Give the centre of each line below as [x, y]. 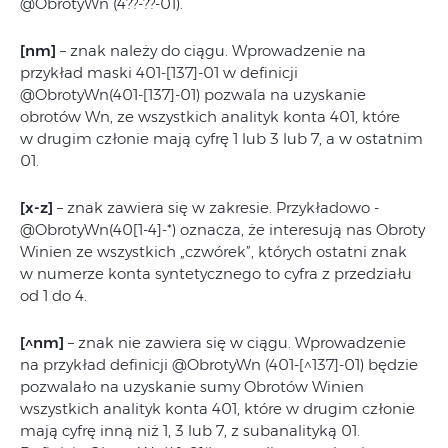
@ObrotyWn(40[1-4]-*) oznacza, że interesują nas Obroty [222, 230]
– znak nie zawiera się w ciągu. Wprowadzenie [235, 343]
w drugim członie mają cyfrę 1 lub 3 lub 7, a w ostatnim [221, 139]
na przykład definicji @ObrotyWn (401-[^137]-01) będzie [219, 365]
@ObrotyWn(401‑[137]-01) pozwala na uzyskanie [193, 95]
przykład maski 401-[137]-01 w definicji [159, 73]
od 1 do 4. [53, 296]
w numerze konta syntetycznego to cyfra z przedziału [216, 274]
